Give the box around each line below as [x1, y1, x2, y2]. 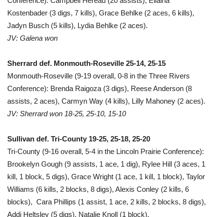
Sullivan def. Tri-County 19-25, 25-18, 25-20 [7, 134, 150, 143]
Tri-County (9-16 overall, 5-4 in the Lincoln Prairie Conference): [7, 147, 204, 155]
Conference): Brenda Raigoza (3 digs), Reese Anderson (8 [7, 84, 192, 93]
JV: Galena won [7, 33, 58, 42]
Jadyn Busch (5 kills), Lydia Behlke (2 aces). [7, 21, 148, 30]
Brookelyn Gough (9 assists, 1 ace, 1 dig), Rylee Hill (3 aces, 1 [7, 159, 205, 168]
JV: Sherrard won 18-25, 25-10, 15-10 [7, 109, 126, 118]
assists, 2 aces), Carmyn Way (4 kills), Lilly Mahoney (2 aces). [7, 96, 205, 105]
